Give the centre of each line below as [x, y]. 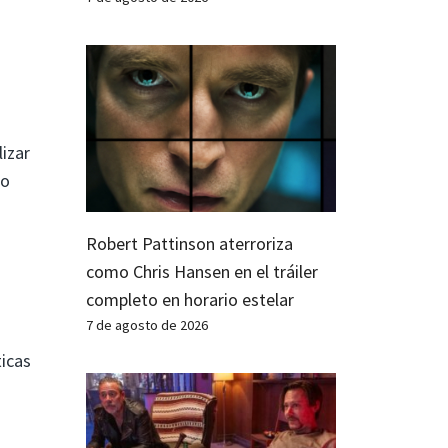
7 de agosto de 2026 [147, 324]
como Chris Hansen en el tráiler [202, 271]
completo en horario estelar [190, 299]
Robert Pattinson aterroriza [189, 243]
